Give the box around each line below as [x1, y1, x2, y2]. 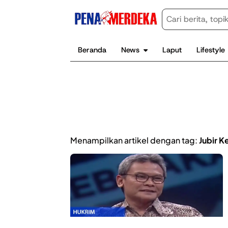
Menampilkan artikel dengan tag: [70, 134, 199, 146]
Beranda [77, 44, 106, 55]
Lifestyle [196, 44, 225, 55]
